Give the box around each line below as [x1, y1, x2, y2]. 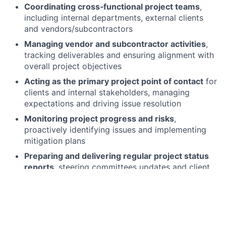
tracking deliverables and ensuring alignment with [24, 50, 214, 61]
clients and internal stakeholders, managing [24, 87, 190, 98]
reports [24, 162, 54, 173]
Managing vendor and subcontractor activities [24, 39, 206, 49]
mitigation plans [24, 136, 85, 146]
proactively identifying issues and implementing [24, 125, 206, 135]
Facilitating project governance [24, 188, 146, 199]
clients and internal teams [24, 210, 122, 221]
